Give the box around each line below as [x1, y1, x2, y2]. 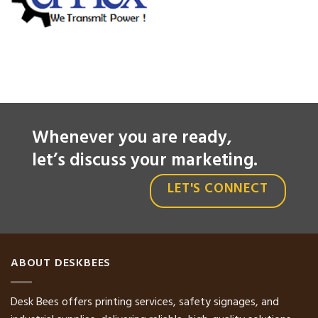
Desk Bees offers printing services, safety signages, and [11, 292, 279, 314]
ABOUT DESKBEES [11, 253, 111, 275]
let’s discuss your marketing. [32, 146, 258, 180]
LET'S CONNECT [168, 177, 268, 204]
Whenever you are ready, [32, 123, 232, 157]
